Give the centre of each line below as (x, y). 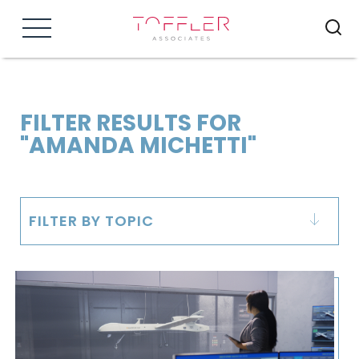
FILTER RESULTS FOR (131, 123)
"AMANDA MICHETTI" (138, 145)
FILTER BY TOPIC (91, 221)
